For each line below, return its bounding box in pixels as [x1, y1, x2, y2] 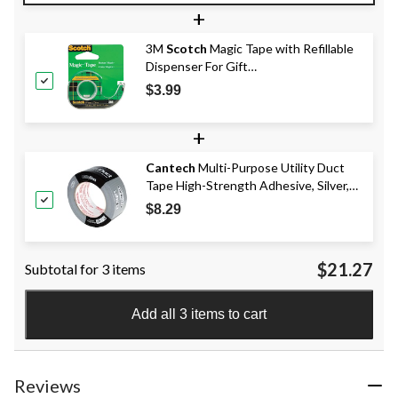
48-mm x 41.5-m [146, 195, 234, 211]
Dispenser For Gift [146, 58, 248, 74]
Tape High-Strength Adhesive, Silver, [146, 177, 349, 193]
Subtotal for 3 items [25, 259, 146, 277]
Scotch [166, 40, 207, 56]
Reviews [14, 374, 81, 396]
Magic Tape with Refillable [207, 40, 354, 56]
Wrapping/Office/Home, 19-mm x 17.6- [146, 76, 361, 92]
